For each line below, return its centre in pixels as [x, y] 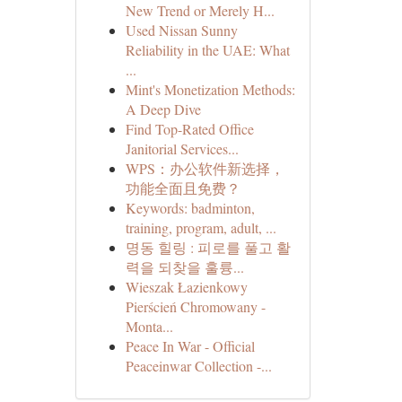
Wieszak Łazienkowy [186, 287]
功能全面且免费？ [183, 188]
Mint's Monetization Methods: [210, 89]
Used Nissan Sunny [181, 30]
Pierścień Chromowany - [195, 306]
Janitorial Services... [182, 149]
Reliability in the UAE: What [207, 50]
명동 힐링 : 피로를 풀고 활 [208, 247]
